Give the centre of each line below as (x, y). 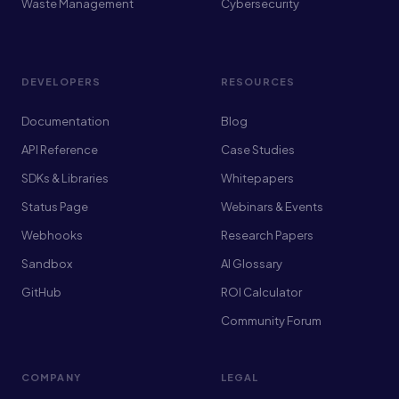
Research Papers (267, 235)
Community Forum (271, 321)
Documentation (65, 121)
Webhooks (52, 235)
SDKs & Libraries (65, 178)
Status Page (55, 207)
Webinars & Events (272, 207)
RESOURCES (258, 81)
